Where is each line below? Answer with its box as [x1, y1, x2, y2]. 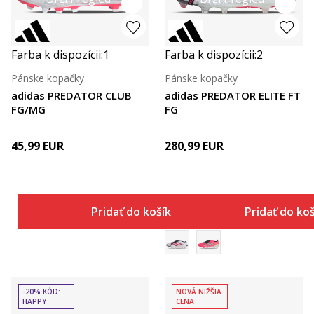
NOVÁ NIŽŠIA [176, 286, 221, 296]
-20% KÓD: [22, 286, 60, 296]
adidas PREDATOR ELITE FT [165, 88, 301, 102]
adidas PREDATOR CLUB [11, 88, 132, 102]
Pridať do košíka [90, 203, 177, 219]
